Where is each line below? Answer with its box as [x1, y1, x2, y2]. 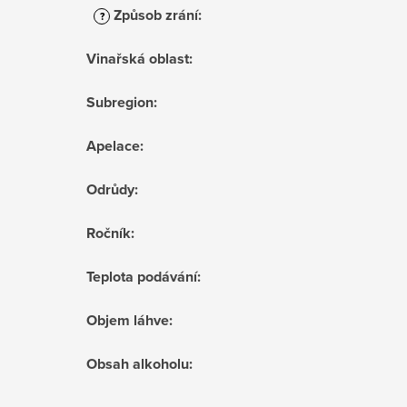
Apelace [86, 134, 140, 156]
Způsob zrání [110, 4, 198, 25]
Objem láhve [86, 309, 169, 331]
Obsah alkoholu [86, 352, 189, 374]
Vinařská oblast [86, 47, 189, 69]
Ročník [86, 222, 131, 243]
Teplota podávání [86, 265, 197, 287]
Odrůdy [86, 178, 134, 200]
